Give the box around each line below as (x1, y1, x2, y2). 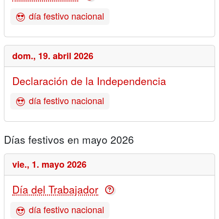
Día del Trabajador (12, 181, 98, 197)
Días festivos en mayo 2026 (4, 131, 134, 147)
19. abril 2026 (38, 49, 93, 62)
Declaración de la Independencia (12, 73, 166, 88)
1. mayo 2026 (32, 157, 87, 171)
